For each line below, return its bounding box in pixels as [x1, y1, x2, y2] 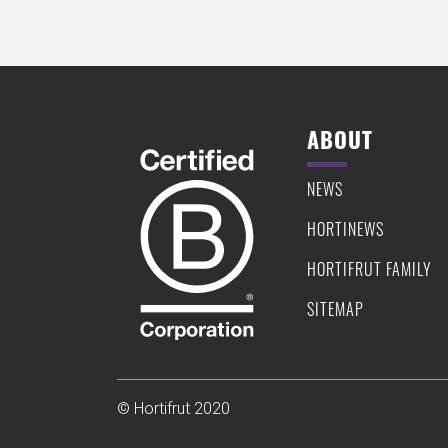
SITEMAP [307, 297, 364, 322]
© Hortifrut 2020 [117, 398, 230, 419]
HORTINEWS [307, 217, 384, 242]
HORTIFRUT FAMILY [307, 257, 432, 282]
